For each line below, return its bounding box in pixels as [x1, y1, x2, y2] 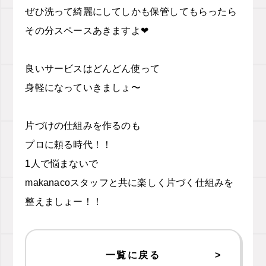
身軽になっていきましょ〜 [25, 83, 141, 93]
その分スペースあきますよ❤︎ [25, 26, 148, 36]
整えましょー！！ [25, 197, 102, 207]
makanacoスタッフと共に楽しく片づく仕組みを [25, 178, 234, 188]
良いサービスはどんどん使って [25, 64, 160, 74]
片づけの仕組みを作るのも [25, 121, 141, 131]
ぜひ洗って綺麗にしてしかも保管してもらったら [25, 7, 237, 17]
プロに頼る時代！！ [25, 140, 112, 150]
